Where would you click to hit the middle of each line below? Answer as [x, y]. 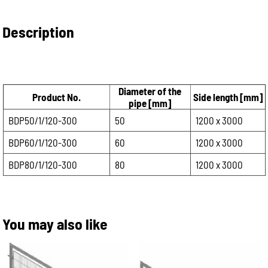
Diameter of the [150, 91]
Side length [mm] [228, 97]
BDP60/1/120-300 [42, 142]
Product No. [56, 97]
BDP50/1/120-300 [42, 120]
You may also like [55, 223]
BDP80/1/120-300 [42, 165]
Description [39, 31]
